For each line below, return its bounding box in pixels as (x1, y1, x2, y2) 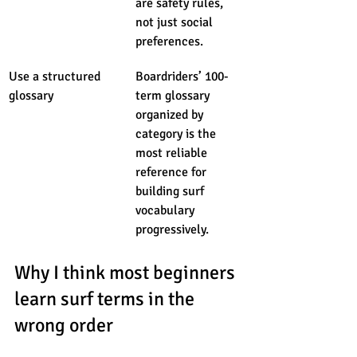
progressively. (135, 221, 209, 237)
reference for (135, 163, 210, 180)
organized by (135, 106, 206, 123)
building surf (135, 182, 207, 199)
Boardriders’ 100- (135, 68, 229, 84)
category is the (135, 125, 219, 142)
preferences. (135, 33, 203, 49)
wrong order (14, 312, 113, 337)
